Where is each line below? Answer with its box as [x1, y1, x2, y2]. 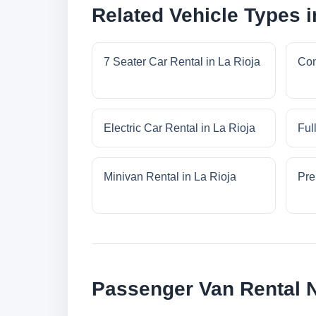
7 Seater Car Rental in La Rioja [104, 56, 260, 68]
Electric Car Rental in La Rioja [104, 122, 255, 135]
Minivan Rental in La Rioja [104, 171, 236, 183]
